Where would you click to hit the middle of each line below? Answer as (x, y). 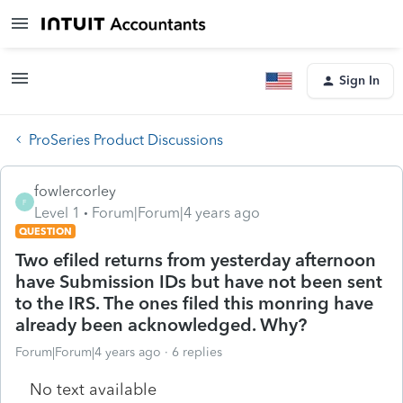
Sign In (359, 81)
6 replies (197, 352)
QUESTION (45, 231)
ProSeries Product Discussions (126, 139)
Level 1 (57, 212)
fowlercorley (75, 191)
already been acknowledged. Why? (161, 324)
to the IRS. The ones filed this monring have (194, 303)
